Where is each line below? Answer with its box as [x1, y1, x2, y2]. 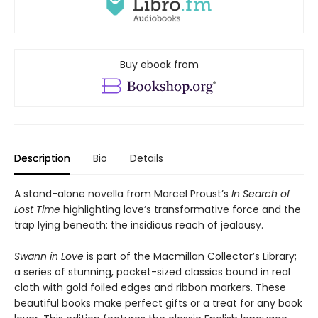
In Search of [231, 187, 290, 202]
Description [14, 151, 70, 166]
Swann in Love [14, 249, 84, 264]
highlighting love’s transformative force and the [60, 202, 301, 217]
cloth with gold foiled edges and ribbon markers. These [14, 280, 286, 295]
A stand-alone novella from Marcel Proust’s [14, 187, 231, 202]
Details [130, 151, 163, 166]
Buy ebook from [119, 57, 199, 72]
